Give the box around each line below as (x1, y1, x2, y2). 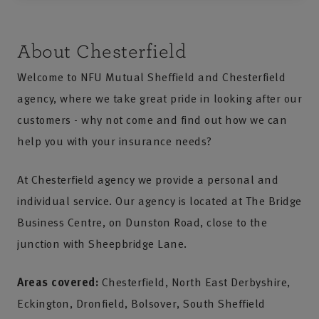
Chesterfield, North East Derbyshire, (98, 273, 291, 291)
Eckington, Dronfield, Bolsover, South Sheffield (17, 295, 266, 312)
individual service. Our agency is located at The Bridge (17, 192, 302, 209)
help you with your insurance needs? (17, 132, 212, 150)
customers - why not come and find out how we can (17, 111, 287, 128)
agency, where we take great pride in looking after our (17, 90, 302, 107)
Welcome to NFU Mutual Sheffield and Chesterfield (17, 68, 286, 85)
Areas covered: (17, 273, 98, 291)
